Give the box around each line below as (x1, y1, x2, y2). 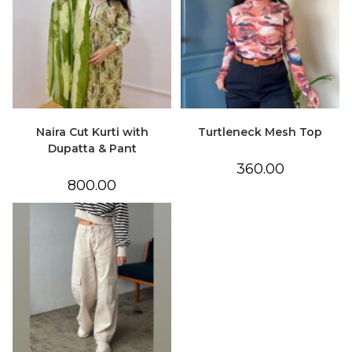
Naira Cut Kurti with (35, 125, 148, 140)
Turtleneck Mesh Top (198, 125, 322, 140)
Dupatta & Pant (47, 141, 137, 156)
